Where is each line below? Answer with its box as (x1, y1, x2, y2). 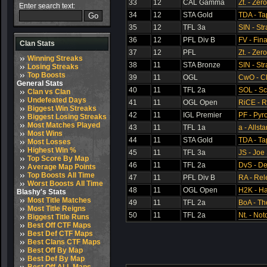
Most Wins (27, 129, 63, 138)
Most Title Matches (27, 196, 91, 204)
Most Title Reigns (27, 204, 86, 213)
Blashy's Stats (13, 188, 66, 196)
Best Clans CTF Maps (27, 238, 101, 246)
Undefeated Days (27, 96, 86, 104)
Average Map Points (27, 163, 96, 171)
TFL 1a (183, 123, 206, 132)
